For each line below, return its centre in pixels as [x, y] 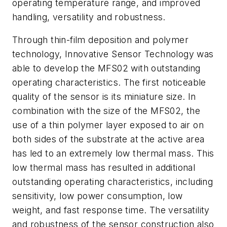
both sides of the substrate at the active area [108, 139]
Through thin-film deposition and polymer [100, 40]
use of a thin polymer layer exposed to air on [108, 125]
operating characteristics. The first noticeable [109, 83]
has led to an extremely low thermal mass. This [113, 154]
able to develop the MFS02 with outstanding [106, 68]
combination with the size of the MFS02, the [106, 111]
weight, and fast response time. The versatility [111, 210]
